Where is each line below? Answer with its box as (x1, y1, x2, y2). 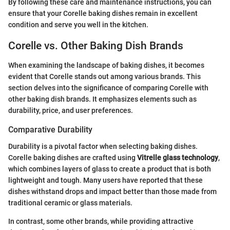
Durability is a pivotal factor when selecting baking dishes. (8, 142, 198, 150)
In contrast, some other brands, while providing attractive (8, 217, 194, 225)
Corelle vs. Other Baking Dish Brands (8, 39, 183, 52)
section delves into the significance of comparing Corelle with (8, 84, 208, 92)
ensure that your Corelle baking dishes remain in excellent (8, 9, 198, 17)
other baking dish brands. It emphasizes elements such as (8, 95, 197, 104)
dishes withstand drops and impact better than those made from (8, 187, 217, 196)
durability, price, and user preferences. (8, 106, 133, 115)
